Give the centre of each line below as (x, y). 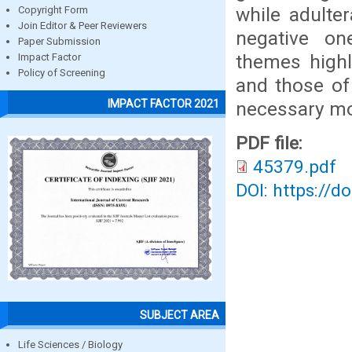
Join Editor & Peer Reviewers (82, 26)
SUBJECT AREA (180, 315)
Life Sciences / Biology (70, 344)
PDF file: (271, 143)
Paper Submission (59, 42)
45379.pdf (295, 167)
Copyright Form (53, 10)
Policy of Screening (62, 73)
